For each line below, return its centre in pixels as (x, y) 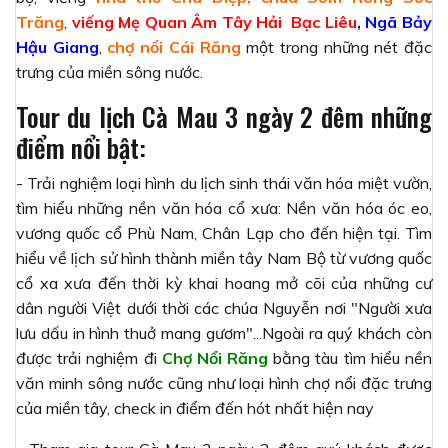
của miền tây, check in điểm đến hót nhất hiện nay (195, 407)
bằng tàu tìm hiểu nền (350, 357)
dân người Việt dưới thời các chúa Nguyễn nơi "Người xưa (224, 307)
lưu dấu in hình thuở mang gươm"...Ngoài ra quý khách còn (224, 332)
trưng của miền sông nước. (109, 71)
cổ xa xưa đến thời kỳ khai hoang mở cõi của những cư (224, 282)
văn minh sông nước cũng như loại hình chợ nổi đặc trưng (224, 382)
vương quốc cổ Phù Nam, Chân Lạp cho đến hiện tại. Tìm (224, 232)
